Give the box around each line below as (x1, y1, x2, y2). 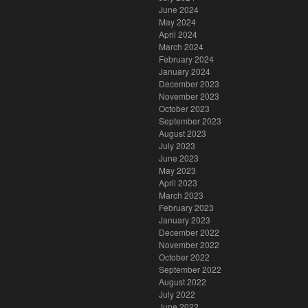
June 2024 (159, 3, 199, 15)
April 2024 (159, 28, 197, 40)
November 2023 (159, 90, 219, 102)
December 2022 (159, 226, 219, 238)
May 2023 (159, 164, 196, 176)
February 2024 (159, 53, 214, 65)
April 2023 (159, 177, 197, 188)
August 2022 (159, 276, 206, 287)
